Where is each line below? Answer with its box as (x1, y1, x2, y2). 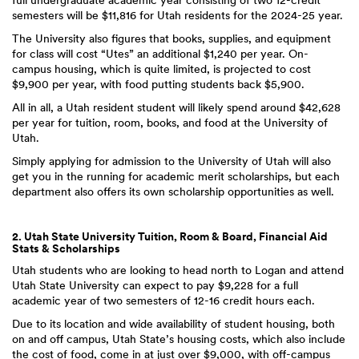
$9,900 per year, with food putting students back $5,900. (12, 78, 305, 91)
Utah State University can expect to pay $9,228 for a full (12, 279, 298, 292)
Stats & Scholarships (12, 242, 120, 255)
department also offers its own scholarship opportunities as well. (12, 185, 334, 198)
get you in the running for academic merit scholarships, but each (12, 170, 340, 183)
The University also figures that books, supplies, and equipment (12, 32, 331, 45)
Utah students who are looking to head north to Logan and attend (12, 264, 344, 276)
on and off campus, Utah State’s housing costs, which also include (12, 333, 345, 345)
